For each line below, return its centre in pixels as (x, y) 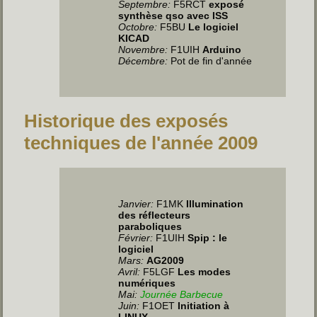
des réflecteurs (155, 215)
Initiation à (204, 305)
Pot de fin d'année (210, 60)
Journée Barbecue (182, 294)
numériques (147, 283)
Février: (136, 237)
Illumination (215, 203)
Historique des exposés (126, 121)
